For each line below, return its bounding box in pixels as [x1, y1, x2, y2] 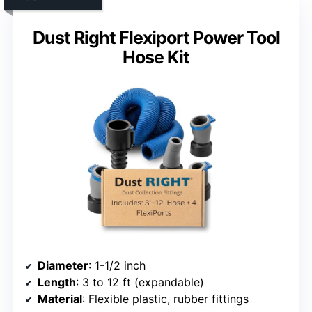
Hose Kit [123, 47, 189, 68]
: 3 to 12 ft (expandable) [76, 275, 204, 290]
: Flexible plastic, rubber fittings [82, 292, 249, 306]
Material [38, 292, 82, 306]
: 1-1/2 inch [88, 258, 146, 273]
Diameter [38, 258, 88, 273]
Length [38, 275, 76, 290]
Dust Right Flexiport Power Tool [32, 27, 280, 49]
